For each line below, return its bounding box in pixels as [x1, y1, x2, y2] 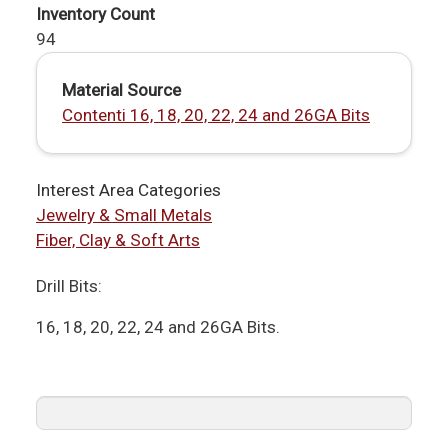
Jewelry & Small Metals [36, 205, 212, 226]
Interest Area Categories [36, 180, 221, 201]
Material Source [62, 80, 181, 101]
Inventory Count [36, 4, 155, 25]
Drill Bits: [36, 275, 102, 296]
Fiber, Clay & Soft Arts [36, 230, 200, 251]
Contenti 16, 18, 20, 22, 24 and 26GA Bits [62, 105, 370, 126]
